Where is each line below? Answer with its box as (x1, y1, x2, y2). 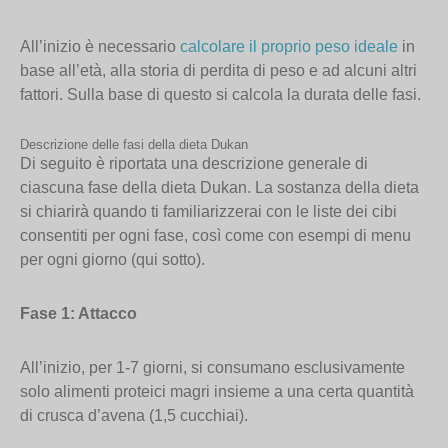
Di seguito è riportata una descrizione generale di (20, 155, 368, 173)
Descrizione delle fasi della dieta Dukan (20, 137, 248, 153)
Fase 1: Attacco (20, 305, 137, 323)
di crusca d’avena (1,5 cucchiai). (20, 407, 248, 425)
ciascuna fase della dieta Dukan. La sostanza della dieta (20, 179, 419, 197)
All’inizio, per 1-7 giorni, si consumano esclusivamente (20, 359, 405, 377)
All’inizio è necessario (20, 38, 180, 56)
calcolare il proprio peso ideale (180, 38, 398, 56)
